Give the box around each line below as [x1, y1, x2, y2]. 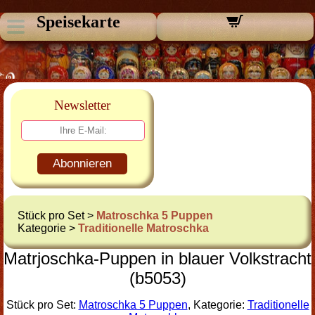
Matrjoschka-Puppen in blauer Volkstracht [4, 249, 311, 268]
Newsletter [54, 98, 110, 112]
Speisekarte [36, 13, 120, 31]
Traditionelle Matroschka [78, 222, 209, 234]
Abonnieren [53, 157, 112, 170]
